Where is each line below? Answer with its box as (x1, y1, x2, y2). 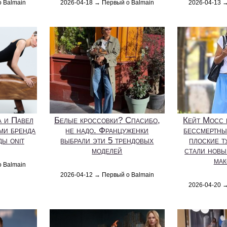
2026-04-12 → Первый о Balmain (60, 171, 154, 179)
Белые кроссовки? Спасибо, (54, 116, 160, 126)
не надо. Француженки (65, 126, 149, 136)
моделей (92, 146, 123, 156)
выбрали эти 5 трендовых (60, 136, 154, 146)
